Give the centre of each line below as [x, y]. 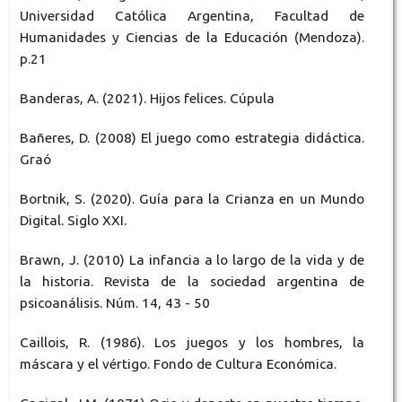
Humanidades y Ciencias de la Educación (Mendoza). [192, 38]
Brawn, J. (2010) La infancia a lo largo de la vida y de [192, 260]
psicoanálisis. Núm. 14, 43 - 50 [114, 303]
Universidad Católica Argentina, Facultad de [192, 16]
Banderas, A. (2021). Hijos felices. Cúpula [147, 99]
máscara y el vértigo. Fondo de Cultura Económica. [178, 364]
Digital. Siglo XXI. [73, 221]
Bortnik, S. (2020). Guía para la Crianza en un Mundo [192, 199]
